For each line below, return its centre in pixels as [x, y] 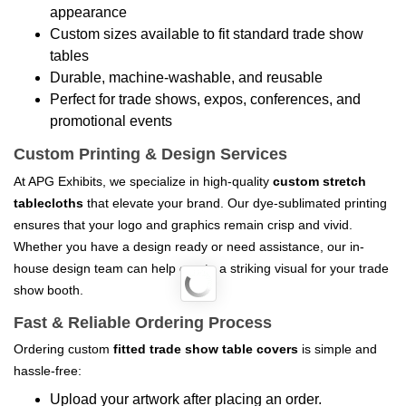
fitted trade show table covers [206, 349]
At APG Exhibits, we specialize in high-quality [143, 181]
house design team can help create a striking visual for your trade [201, 268]
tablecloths [48, 203]
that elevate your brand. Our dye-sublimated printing [235, 203]
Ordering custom [63, 349]
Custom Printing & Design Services [150, 154]
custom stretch [319, 181]
